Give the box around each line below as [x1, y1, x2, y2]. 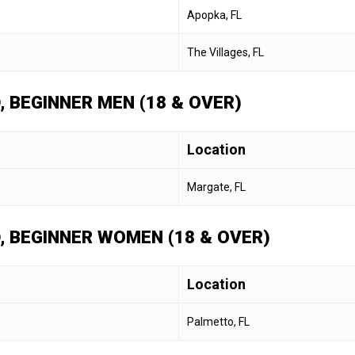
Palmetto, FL [187, 315, 250, 328]
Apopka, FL [187, 8, 242, 21]
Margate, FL [187, 180, 246, 193]
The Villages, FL [187, 45, 264, 59]
